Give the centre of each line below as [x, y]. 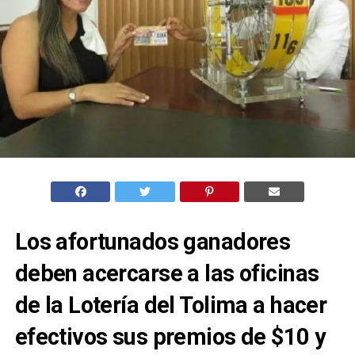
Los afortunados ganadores [153, 241]
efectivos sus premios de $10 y [170, 336]
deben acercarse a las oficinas [167, 273]
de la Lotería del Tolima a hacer [171, 305]
